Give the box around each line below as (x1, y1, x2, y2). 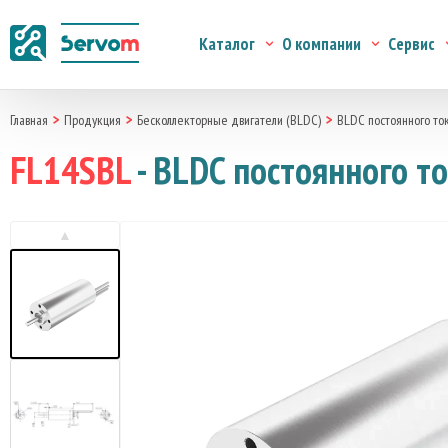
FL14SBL (10, 145, 130, 194)
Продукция (64, 111, 121, 129)
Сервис (387, 33, 435, 55)
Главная (10, 111, 48, 129)
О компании (281, 33, 361, 55)
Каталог (199, 33, 255, 55)
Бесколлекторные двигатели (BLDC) (137, 111, 321, 129)
